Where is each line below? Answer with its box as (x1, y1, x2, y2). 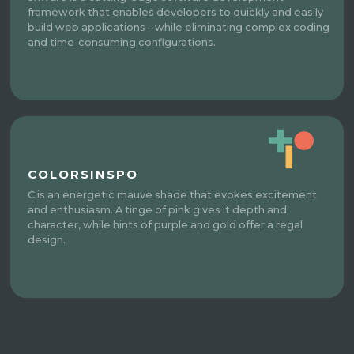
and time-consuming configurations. (28, 36, 217, 49)
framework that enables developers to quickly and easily (28, 6, 324, 19)
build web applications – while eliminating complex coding (28, 21, 330, 34)
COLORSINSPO (28, 167, 139, 183)
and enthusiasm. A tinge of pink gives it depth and (28, 204, 288, 217)
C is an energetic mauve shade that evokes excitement (28, 189, 318, 201)
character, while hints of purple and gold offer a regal (28, 219, 303, 232)
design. (28, 234, 66, 247)
